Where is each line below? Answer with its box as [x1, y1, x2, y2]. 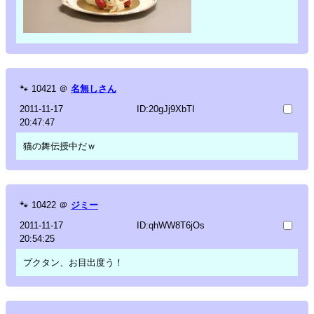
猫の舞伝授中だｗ [23, 140, 96, 151]
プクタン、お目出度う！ [23, 257, 123, 268]
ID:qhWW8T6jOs [136, 219, 205, 231]
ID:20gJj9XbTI [136, 103, 195, 114]
